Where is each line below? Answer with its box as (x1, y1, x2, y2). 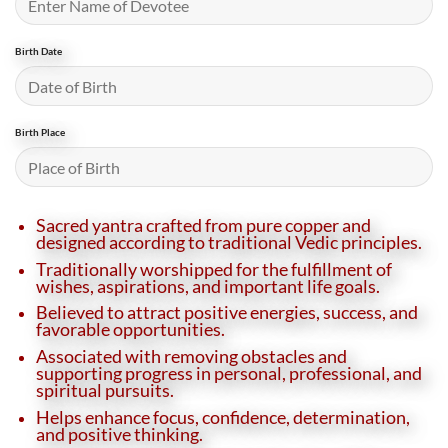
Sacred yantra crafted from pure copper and (36, 213, 371, 236)
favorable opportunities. (36, 318, 225, 341)
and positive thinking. (36, 422, 203, 445)
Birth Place (15, 126, 65, 139)
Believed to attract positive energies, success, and (36, 301, 418, 324)
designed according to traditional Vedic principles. (36, 230, 422, 253)
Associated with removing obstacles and (36, 344, 347, 367)
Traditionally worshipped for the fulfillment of (36, 257, 392, 280)
